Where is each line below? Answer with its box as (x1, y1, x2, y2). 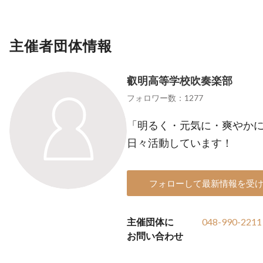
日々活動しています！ (127, 136, 232, 149)
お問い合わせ (127, 230, 183, 241)
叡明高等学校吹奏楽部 (127, 74, 232, 87)
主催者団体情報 (9, 37, 112, 54)
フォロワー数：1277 (127, 93, 203, 103)
